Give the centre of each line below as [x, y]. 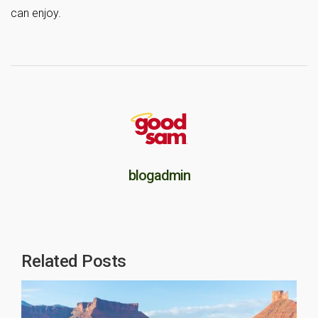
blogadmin [159, 175]
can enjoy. [36, 13]
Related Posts [74, 261]
